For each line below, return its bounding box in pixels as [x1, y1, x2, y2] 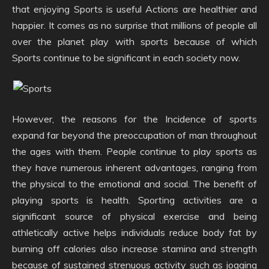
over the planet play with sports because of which [12, 35, 257, 47]
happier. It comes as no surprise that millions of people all [12, 19, 257, 31]
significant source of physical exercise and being [12, 210, 257, 222]
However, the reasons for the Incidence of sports [12, 112, 257, 125]
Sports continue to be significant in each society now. [12, 51, 240, 64]
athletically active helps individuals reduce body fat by [12, 226, 257, 238]
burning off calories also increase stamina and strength [12, 242, 257, 255]
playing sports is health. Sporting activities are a [12, 193, 257, 206]
